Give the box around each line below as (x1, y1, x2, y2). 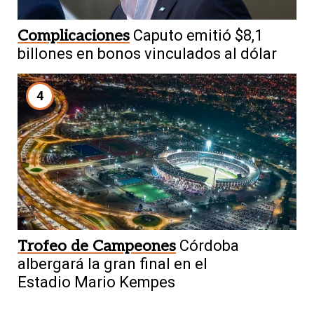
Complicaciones (18, 26, 130, 45)
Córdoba (179, 237, 239, 255)
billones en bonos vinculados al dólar (18, 44, 277, 62)
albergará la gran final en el (18, 255, 207, 273)
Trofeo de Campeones (18, 237, 176, 256)
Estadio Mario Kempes (18, 273, 175, 292)
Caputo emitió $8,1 (133, 26, 263, 44)
